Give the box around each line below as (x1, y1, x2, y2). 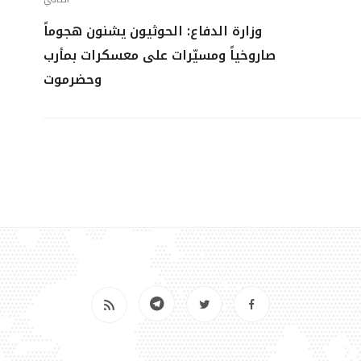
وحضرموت (44, 67, 102, 92)
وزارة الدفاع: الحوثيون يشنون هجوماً (44, 19, 262, 44)
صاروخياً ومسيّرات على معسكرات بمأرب (44, 43, 276, 68)
